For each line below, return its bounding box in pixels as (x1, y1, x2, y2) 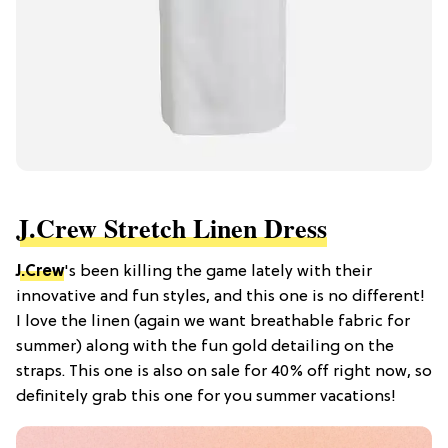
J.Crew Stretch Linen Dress (16, 209, 327, 248)
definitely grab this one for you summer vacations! (16, 388, 396, 407)
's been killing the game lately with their (64, 263, 372, 282)
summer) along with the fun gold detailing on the (16, 338, 394, 357)
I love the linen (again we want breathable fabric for (16, 313, 410, 332)
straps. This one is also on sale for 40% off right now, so (16, 363, 432, 382)
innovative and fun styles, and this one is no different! (16, 288, 425, 307)
